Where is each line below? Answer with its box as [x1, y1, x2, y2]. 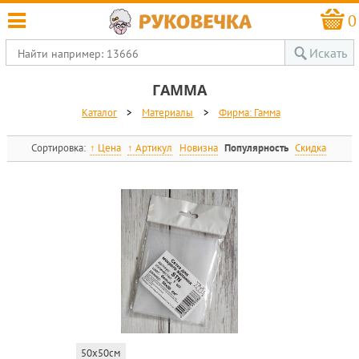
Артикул [135, 141, 173, 155]
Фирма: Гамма [218, 106, 280, 120]
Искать [309, 45, 347, 61]
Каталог [82, 106, 118, 120]
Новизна [179, 141, 218, 155]
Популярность [224, 141, 288, 155]
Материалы [142, 106, 194, 120]
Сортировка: [30, 141, 88, 155]
